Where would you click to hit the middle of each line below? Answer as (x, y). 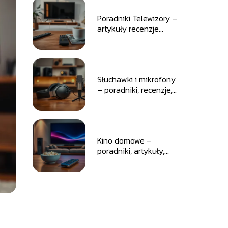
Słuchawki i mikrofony (136, 79)
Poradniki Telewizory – (137, 18)
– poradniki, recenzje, (134, 90)
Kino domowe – (124, 140)
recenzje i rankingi (129, 161)
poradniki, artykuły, (131, 151)
